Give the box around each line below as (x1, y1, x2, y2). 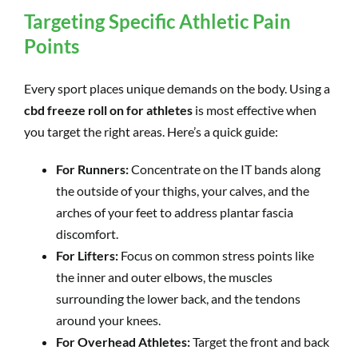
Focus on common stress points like (118, 247, 314, 263)
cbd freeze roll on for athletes (24, 101, 193, 117)
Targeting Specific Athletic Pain (24, 9, 291, 33)
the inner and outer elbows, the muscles (56, 268, 272, 284)
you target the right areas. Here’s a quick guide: (24, 123, 278, 139)
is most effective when (193, 101, 316, 117)
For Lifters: (56, 247, 118, 263)
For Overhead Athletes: (56, 333, 190, 349)
